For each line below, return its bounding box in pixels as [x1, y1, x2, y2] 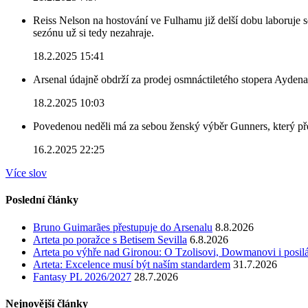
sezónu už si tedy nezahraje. [33, 27, 154, 39]
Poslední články [5, 194, 78, 206]
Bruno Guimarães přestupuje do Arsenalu [33, 221, 212, 233]
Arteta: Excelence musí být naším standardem [33, 258, 230, 270]
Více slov [5, 167, 47, 179]
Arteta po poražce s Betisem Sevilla [33, 233, 187, 245]
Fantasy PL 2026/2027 [33, 270, 131, 283]
